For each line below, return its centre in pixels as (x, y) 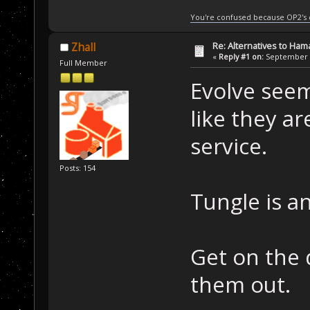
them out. (240, 285)
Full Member (84, 62)
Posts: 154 (78, 167)
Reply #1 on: (241, 56)
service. (228, 146)
